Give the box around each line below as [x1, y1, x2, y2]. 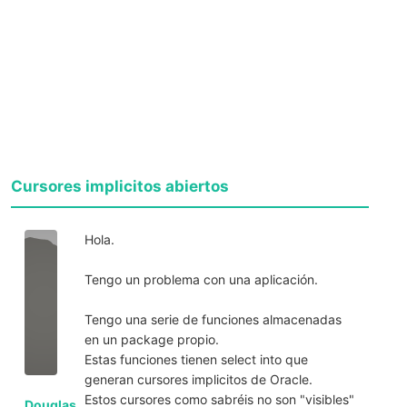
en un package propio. [84, 331, 219, 347]
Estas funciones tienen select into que [84, 351, 308, 367]
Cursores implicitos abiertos [11, 176, 229, 195]
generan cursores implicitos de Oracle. [84, 371, 313, 387]
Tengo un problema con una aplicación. [84, 271, 318, 287]
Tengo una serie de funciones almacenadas [84, 311, 342, 327]
